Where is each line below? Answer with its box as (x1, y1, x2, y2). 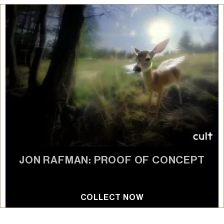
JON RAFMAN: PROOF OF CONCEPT (19, 155, 205, 166)
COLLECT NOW (80, 193, 144, 202)
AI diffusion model (13, 169, 82, 177)
